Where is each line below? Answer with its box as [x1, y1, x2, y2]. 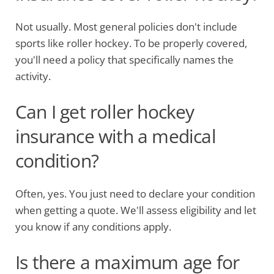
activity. [15, 69, 51, 83]
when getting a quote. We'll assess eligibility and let [15, 203, 256, 217]
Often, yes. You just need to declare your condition [15, 187, 255, 201]
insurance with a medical [15, 124, 216, 149]
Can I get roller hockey [15, 99, 194, 124]
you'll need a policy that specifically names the [15, 53, 234, 67]
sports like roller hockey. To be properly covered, [15, 36, 247, 50]
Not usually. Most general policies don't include [15, 20, 237, 34]
